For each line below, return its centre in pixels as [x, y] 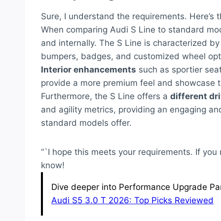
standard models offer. [86, 123]
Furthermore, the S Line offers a [106, 96]
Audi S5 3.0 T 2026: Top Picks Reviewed [132, 201]
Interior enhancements [89, 70]
